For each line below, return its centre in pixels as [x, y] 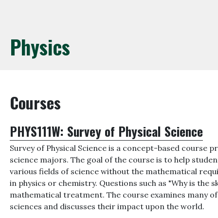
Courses [36, 102]
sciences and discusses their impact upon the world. [107, 206]
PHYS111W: [39, 131]
